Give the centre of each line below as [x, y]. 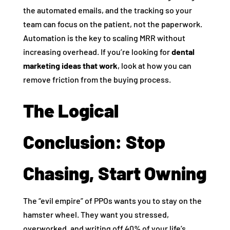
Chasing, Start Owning [114, 173]
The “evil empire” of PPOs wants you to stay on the [112, 201]
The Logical [71, 110]
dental [183, 52]
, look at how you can [154, 66]
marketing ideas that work [70, 66]
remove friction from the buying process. [97, 80]
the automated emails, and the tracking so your [107, 10]
